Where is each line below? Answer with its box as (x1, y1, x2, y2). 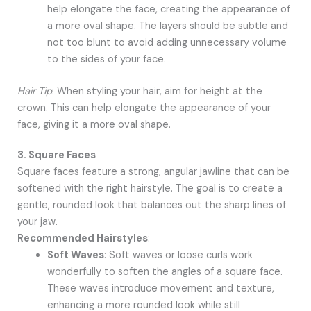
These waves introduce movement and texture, (47, 281, 275, 295)
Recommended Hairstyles (17, 231, 148, 245)
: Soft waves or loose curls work (104, 248, 253, 262)
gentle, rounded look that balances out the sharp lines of (17, 198, 286, 212)
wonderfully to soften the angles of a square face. (47, 264, 283, 278)
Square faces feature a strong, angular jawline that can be (17, 165, 289, 178)
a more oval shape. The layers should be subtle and (47, 19, 289, 33)
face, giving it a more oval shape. (17, 117, 171, 131)
